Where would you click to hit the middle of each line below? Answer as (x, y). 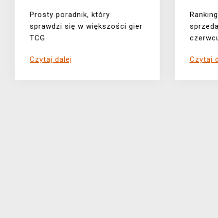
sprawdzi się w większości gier (86, 27)
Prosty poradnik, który (70, 15)
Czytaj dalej (51, 60)
